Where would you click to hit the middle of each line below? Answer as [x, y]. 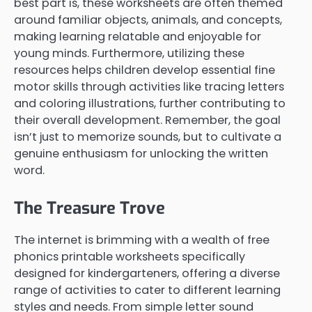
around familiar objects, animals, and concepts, [148, 19]
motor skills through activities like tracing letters [149, 86]
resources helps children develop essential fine [145, 70]
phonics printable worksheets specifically [130, 256]
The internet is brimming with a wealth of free [142, 240]
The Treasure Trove [89, 208]
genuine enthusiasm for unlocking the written [141, 153]
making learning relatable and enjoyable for [138, 36]
